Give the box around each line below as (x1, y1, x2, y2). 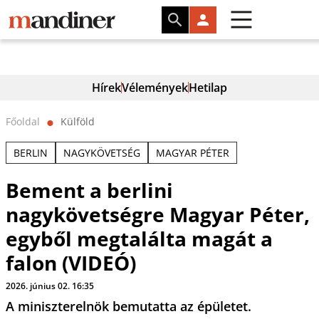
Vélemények (122, 80, 188, 95)
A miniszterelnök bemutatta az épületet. (5, 298, 251, 315)
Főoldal (5, 115, 40, 128)
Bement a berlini (5, 177, 173, 204)
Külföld (60, 115, 95, 128)
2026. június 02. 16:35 (5, 280, 94, 292)
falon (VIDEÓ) (5, 249, 136, 276)
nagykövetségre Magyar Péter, (5, 201, 310, 228)
